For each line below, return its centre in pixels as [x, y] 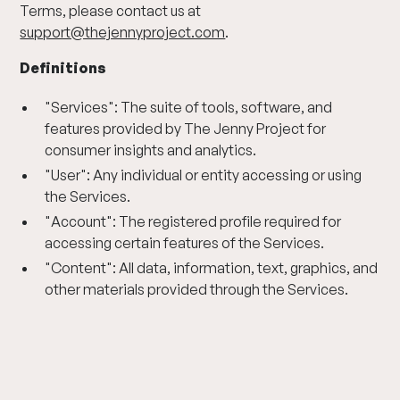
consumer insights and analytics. [151, 150]
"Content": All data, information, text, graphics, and [212, 268]
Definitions [63, 68]
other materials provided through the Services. [197, 289]
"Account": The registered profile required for [193, 221]
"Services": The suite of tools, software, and [189, 107]
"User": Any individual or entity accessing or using [204, 175]
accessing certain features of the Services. [185, 243]
